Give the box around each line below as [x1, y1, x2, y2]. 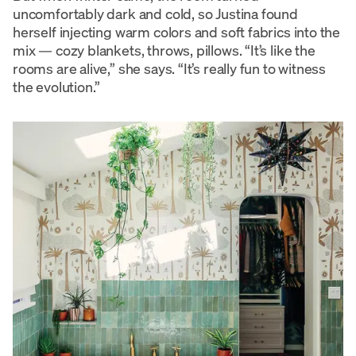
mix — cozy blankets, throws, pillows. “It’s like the [13, 40, 315, 60]
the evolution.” [13, 76, 101, 96]
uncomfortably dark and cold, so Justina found [13, 3, 298, 23]
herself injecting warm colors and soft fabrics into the [13, 21, 341, 41]
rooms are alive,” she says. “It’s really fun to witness [13, 58, 327, 78]
